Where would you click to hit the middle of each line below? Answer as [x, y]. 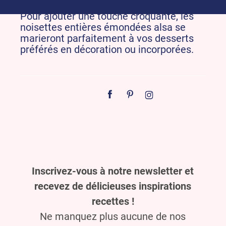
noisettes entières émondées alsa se [103, 27]
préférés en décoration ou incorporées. [107, 49]
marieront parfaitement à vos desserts [107, 38]
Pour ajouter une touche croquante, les [107, 16]
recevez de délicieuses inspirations [113, 186]
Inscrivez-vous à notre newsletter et [113, 171]
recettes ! [113, 201]
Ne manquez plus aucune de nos [113, 216]
